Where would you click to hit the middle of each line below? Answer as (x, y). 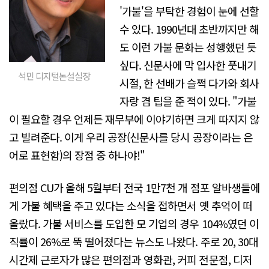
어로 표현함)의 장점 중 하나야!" (77, 155)
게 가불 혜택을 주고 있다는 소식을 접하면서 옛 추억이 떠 (131, 205)
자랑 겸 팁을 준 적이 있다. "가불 (188, 101)
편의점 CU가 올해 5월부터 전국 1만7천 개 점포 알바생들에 (134, 187)
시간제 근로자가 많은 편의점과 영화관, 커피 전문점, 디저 (131, 259)
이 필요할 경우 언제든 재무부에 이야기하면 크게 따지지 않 (134, 119)
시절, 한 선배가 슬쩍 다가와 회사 (189, 83)
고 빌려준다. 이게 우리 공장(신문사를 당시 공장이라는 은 (131, 137)
